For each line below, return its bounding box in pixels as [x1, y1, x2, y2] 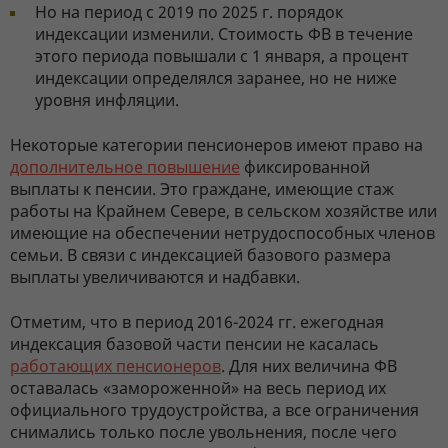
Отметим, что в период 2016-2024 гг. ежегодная [10, 311, 384, 333]
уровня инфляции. [35, 89, 179, 111]
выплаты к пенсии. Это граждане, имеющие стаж [10, 178, 394, 200]
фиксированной [240, 156, 370, 178]
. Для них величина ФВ [221, 355, 397, 377]
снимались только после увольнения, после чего [10, 421, 397, 443]
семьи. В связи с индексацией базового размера [10, 244, 391, 266]
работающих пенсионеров [10, 355, 221, 377]
